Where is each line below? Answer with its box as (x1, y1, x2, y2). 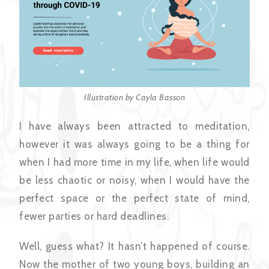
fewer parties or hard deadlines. (19, 210, 169, 223)
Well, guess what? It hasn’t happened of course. (19, 240, 250, 253)
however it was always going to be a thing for (19, 138, 250, 151)
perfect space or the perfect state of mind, (19, 192, 250, 205)
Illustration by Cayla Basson (84, 92, 185, 103)
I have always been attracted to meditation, (19, 120, 250, 133)
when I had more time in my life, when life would (19, 156, 250, 169)
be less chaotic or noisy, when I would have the (19, 174, 250, 187)
